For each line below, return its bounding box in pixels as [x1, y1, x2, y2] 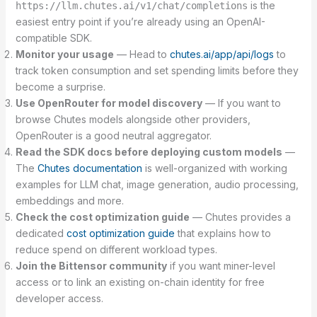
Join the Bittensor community [15, 260, 167, 272]
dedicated [15, 227, 67, 240]
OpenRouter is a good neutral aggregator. [15, 129, 212, 142]
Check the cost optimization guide [15, 211, 190, 224]
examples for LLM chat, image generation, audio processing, [15, 178, 299, 191]
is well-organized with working [142, 162, 287, 175]
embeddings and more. [15, 195, 124, 207]
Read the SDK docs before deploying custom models [15, 146, 282, 158]
